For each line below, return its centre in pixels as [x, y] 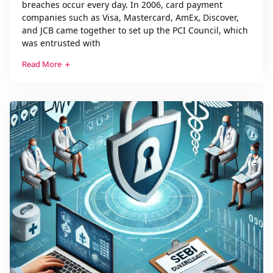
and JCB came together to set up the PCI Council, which [135, 30]
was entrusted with [61, 43]
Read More [43, 64]
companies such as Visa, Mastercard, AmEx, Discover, [130, 17]
